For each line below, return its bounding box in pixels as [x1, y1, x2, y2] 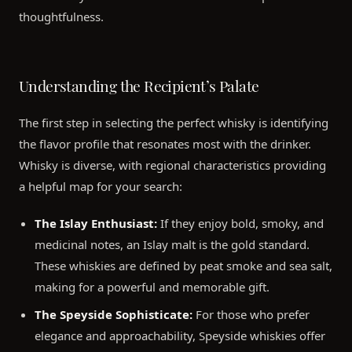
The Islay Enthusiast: [35, 215, 157, 232]
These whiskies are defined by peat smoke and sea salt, [35, 258, 332, 274]
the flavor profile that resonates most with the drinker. [19, 136, 311, 152]
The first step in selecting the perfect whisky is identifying [19, 115, 328, 131]
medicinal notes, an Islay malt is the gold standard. [35, 236, 310, 253]
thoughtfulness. [19, 9, 104, 25]
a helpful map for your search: [19, 178, 182, 195]
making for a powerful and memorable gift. [35, 279, 269, 295]
